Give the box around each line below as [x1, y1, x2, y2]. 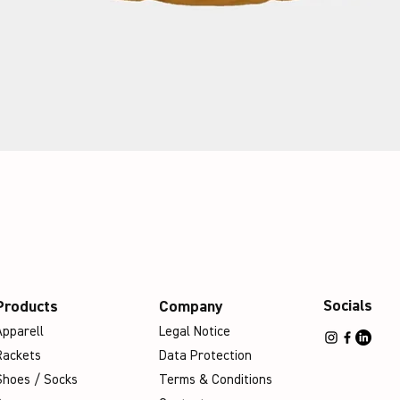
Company [159, 299, 228, 315]
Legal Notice [159, 325, 230, 338]
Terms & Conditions [159, 373, 272, 387]
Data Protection [159, 349, 252, 362]
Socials [323, 298, 372, 314]
